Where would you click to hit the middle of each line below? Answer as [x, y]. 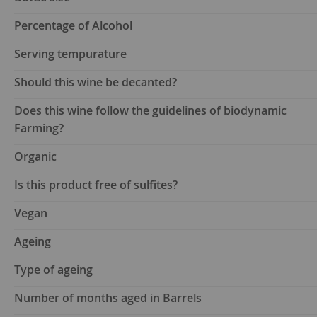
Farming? [39, 128]
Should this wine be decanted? [96, 82]
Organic [35, 157]
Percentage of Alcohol [73, 26]
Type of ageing [53, 270]
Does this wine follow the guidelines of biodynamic [150, 111]
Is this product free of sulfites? [96, 185]
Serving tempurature [70, 54]
